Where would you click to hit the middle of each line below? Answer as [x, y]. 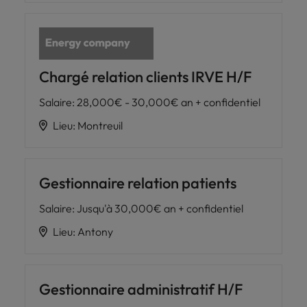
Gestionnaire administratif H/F [141, 290]
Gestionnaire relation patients [138, 183]
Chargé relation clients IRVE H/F [145, 77]
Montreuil [100, 126]
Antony [95, 232]
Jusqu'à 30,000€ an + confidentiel [160, 209]
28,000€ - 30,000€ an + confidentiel [169, 102]
